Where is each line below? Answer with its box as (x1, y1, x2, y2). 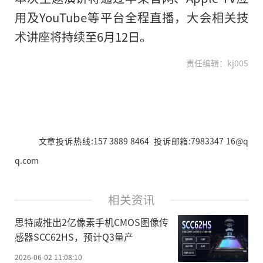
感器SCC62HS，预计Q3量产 (15, 230, 133, 244)
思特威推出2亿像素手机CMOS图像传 (15, 215, 168, 230)
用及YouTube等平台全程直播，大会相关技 (15, 8, 248, 26)
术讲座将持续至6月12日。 (15, 27, 151, 45)
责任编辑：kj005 (186, 56, 248, 69)
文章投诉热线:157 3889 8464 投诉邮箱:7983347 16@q (38, 134, 248, 147)
